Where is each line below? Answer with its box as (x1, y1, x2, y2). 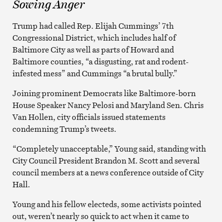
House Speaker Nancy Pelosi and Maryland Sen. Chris (12, 99, 204, 111)
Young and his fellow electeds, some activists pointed (12, 198, 201, 210)
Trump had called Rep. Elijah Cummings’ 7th (12, 20, 174, 31)
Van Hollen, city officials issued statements (12, 111, 166, 122)
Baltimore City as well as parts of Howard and (12, 44, 174, 55)
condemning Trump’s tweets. (12, 123, 116, 134)
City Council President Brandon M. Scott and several (12, 155, 200, 166)
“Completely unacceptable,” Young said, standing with (12, 143, 206, 154)
